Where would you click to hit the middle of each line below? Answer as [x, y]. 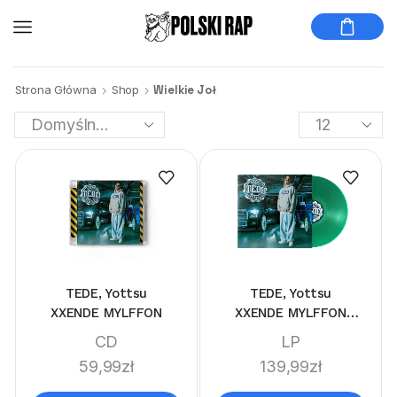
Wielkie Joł [185, 90]
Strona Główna [56, 90]
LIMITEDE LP [291, 332]
